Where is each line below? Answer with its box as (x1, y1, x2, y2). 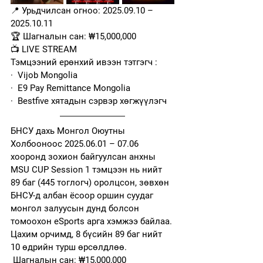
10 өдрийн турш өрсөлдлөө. (11, 242, 127, 252)
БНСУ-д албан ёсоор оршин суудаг (11, 190, 156, 201)
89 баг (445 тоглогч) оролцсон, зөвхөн (11, 177, 171, 188)
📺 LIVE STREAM (11, 44, 77, 55)
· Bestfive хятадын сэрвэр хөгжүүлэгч (11, 96, 167, 106)
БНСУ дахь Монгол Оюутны (11, 126, 127, 136)
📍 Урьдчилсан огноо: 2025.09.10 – (11, 5, 156, 16)
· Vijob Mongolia (11, 70, 77, 80)
